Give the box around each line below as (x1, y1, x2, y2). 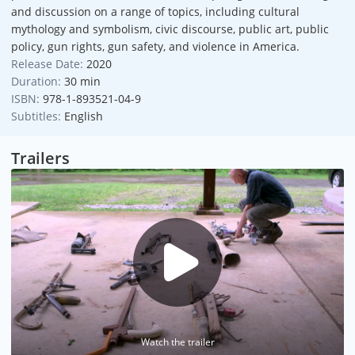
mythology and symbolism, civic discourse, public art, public (11, 21, 329, 36)
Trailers (11, 147, 70, 169)
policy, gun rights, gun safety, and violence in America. (11, 38, 300, 54)
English (63, 108, 103, 124)
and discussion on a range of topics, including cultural (11, 3, 300, 19)
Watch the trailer (140, 334, 215, 349)
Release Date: (11, 55, 83, 71)
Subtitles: (11, 108, 61, 124)
